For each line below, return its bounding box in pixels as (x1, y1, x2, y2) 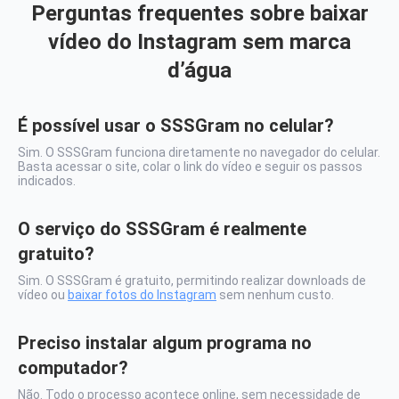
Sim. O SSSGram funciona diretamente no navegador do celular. (18, 144, 380, 159)
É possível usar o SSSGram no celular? (18, 114, 334, 136)
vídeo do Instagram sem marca (48, 28, 351, 54)
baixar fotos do (68, 287, 157, 302)
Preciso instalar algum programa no (18, 331, 312, 354)
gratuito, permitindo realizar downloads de (125, 273, 366, 288)
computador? (18, 356, 128, 379)
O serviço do (18, 217, 126, 240)
